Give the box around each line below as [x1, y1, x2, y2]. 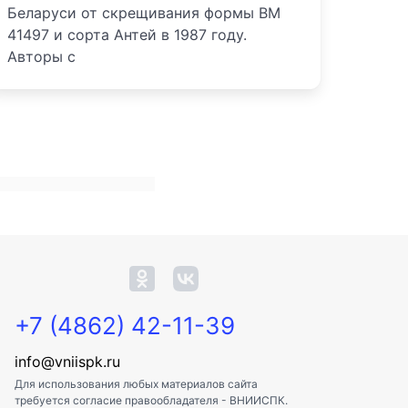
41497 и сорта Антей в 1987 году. [7, 25, 247, 45]
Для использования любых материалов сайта [15, 377, 258, 392]
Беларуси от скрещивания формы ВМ [7, 4, 280, 23]
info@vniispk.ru [15, 352, 120, 372]
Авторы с [7, 47, 76, 66]
